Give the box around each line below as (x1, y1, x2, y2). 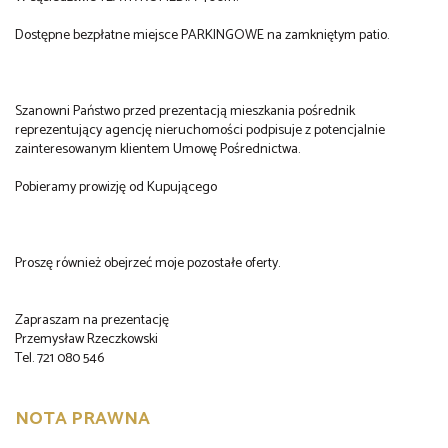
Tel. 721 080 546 (15, 346, 104, 370)
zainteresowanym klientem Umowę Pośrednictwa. (15, 137, 300, 161)
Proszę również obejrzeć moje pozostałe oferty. (15, 251, 280, 275)
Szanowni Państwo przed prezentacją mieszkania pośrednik (15, 99, 355, 123)
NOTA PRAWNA (15, 403, 150, 434)
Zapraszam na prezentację (15, 308, 169, 332)
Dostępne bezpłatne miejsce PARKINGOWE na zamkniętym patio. (15, 23, 389, 47)
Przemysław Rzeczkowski (15, 327, 158, 351)
